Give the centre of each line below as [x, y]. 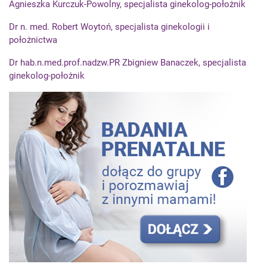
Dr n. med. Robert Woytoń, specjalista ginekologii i [109, 27]
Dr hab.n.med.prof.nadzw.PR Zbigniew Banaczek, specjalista [128, 63]
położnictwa [33, 40]
